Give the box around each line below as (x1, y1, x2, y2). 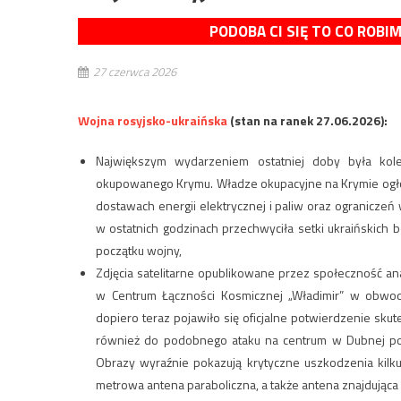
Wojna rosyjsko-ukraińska (78, 111, 227, 131)
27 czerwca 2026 (93, 63, 176, 81)
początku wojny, (96, 241, 182, 260)
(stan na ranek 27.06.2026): (227, 111, 388, 131)
